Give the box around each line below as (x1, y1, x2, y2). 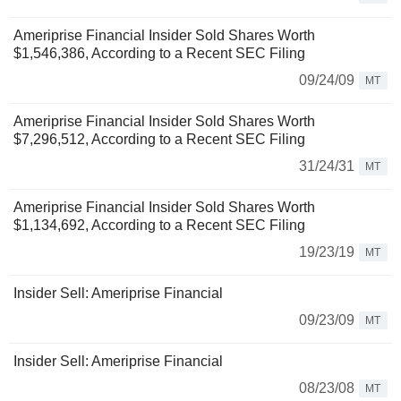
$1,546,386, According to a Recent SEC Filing (13, 46, 305, 62)
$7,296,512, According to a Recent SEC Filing (13, 132, 305, 148)
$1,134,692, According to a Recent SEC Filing (13, 218, 305, 234)
